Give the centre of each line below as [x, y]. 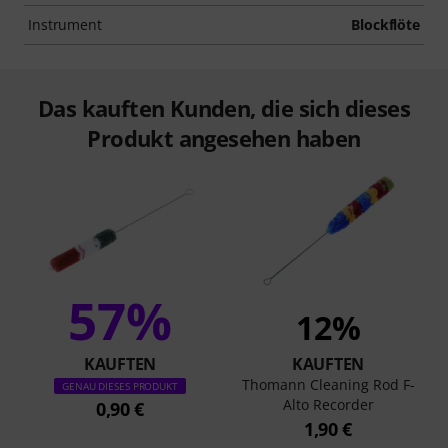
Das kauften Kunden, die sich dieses [224, 108]
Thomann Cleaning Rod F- [328, 385]
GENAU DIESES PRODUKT [120, 386]
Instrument [65, 25]
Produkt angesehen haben [224, 138]
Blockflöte [385, 25]
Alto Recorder [328, 405]
